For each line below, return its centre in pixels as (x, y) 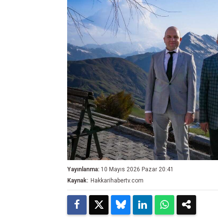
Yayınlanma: (83, 169)
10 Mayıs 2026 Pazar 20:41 (137, 169)
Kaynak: (78, 181)
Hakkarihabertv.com (117, 181)
